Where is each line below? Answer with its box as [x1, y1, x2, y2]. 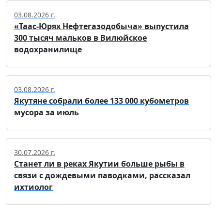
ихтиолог [14, 182, 53, 193]
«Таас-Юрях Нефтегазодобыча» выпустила [14, 21, 189, 32]
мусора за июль [14, 107, 79, 118]
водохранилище [14, 44, 82, 55]
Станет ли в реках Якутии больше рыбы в [14, 158, 185, 170]
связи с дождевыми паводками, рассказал [14, 170, 190, 181]
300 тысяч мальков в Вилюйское [14, 32, 147, 44]
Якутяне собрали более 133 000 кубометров [14, 95, 189, 107]
